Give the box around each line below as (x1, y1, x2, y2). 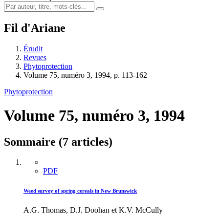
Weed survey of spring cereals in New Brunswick (23, 188, 137, 194)
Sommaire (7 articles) (4, 135, 112, 148)
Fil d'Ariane (4, 21, 66, 34)
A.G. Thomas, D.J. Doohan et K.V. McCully (23, 206, 163, 215)
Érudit (23, 44, 43, 53)
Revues (23, 53, 46, 62)
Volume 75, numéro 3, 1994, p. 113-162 (23, 70, 147, 79)
